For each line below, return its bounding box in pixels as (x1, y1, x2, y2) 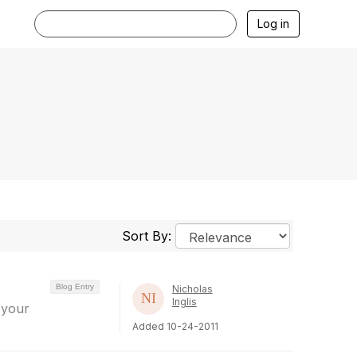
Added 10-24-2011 (131, 320, 218, 332)
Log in (257, 17, 289, 30)
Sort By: (121, 228, 175, 244)
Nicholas (171, 283, 213, 295)
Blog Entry (55, 282, 94, 291)
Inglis (171, 296, 197, 308)
